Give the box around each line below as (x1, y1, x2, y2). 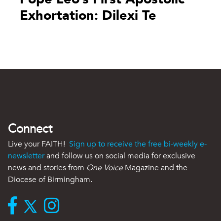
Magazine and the (123, 162, 187, 173)
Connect (8, 120, 52, 137)
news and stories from (8, 162, 86, 173)
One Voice (86, 162, 123, 173)
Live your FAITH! (8, 138, 69, 149)
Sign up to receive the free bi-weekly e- (69, 138, 207, 149)
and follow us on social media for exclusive (44, 150, 195, 161)
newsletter (8, 150, 44, 161)
